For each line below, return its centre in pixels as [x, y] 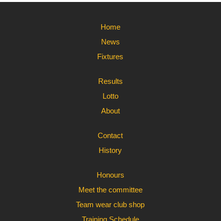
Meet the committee [110, 190]
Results [110, 81]
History [110, 150]
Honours [110, 175]
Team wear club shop [110, 204]
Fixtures [110, 56]
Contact [110, 135]
